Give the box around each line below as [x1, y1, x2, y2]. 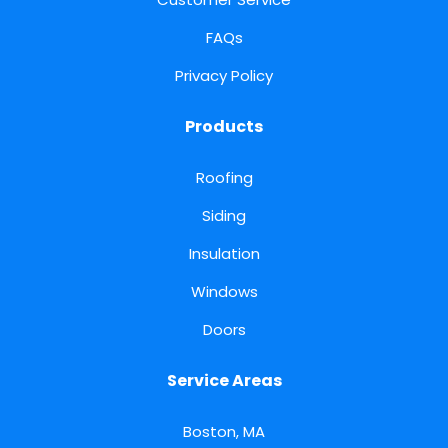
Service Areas [166, 369, 282, 393]
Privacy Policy [175, 65, 273, 87]
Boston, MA [183, 421, 265, 443]
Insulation [188, 243, 260, 265]
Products [185, 115, 263, 139]
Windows [190, 281, 258, 303]
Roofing [195, 167, 253, 189]
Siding [202, 205, 246, 227]
